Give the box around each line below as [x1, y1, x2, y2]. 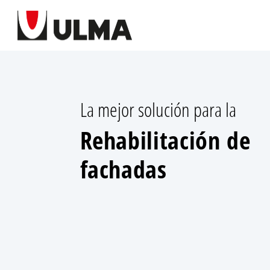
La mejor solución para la [80, 96, 236, 123]
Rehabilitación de [80, 124, 251, 157]
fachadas [80, 152, 167, 186]
